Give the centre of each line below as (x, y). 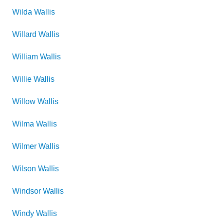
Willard (24, 34)
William (25, 57)
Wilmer (24, 146)
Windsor (27, 191)
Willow (24, 101)
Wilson (24, 169)
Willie (22, 79)
